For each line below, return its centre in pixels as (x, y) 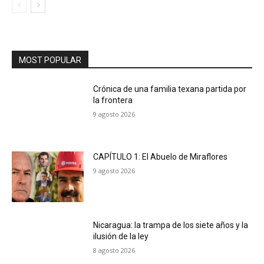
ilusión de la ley (121, 237)
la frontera (113, 100)
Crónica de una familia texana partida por (170, 89)
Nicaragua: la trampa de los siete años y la (171, 225)
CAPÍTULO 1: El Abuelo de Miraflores (161, 157)
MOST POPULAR (50, 60)
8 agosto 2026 (114, 250)
